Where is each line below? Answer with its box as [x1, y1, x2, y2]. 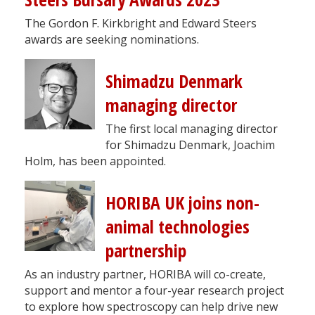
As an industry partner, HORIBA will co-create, [25, 266, 266, 282]
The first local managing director [105, 120, 278, 136]
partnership [105, 238, 186, 263]
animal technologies [105, 214, 250, 239]
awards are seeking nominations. [25, 31, 199, 47]
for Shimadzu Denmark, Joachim [105, 136, 275, 153]
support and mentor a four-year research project [25, 282, 284, 298]
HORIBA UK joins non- [105, 190, 259, 215]
